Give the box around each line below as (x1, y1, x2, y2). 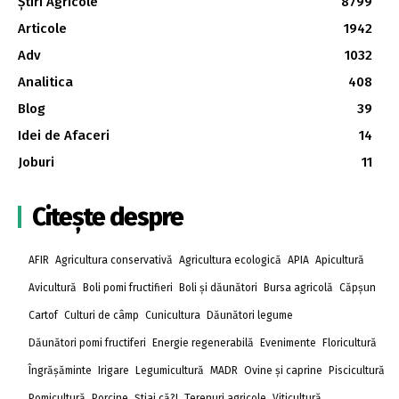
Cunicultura (145, 308, 200, 322)
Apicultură (315, 253, 364, 266)
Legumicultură (135, 363, 204, 377)
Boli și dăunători (179, 281, 257, 294)
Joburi (18, 153, 54, 170)
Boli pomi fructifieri (83, 281, 173, 294)
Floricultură (322, 336, 377, 349)
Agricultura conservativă (55, 253, 173, 266)
